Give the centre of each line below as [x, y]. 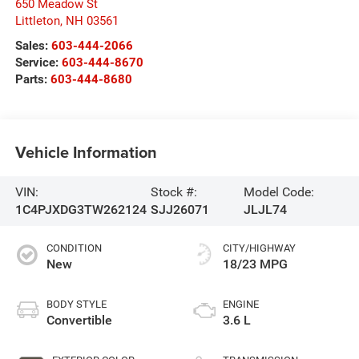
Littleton [37, 20]
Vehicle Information [86, 152]
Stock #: [173, 192]
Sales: [33, 45]
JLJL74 [265, 209]
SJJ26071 [179, 209]
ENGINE [241, 304]
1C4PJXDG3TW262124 [81, 209]
